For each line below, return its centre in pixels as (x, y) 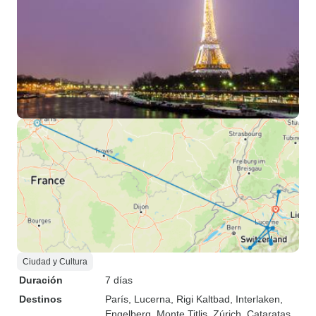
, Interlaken (255, 299)
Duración (41, 280)
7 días (119, 280)
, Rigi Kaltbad (200, 299)
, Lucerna (150, 299)
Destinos (41, 299)
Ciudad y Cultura (55, 262)
